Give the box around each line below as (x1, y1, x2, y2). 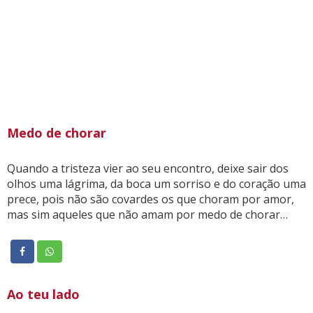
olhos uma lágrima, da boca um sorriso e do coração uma (7, 175, 306, 191)
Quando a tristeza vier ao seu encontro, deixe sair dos (7, 160, 289, 176)
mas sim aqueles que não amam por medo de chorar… (7, 206, 288, 222)
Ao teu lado (7, 285, 80, 303)
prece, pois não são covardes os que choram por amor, (7, 191, 294, 207)
